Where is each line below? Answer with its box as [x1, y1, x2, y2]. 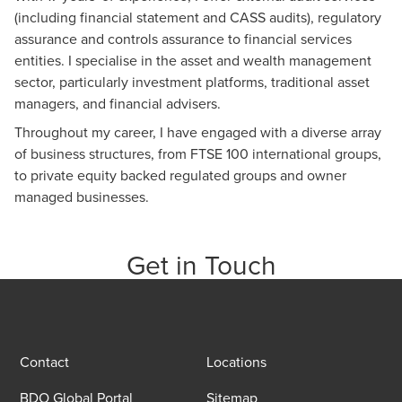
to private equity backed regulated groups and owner [14, 165, 346, 185]
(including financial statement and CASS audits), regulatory [14, 7, 381, 27]
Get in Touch [126, 246, 276, 284]
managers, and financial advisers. [14, 93, 221, 113]
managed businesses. [14, 187, 149, 206]
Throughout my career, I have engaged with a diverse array [14, 122, 381, 142]
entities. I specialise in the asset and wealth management [14, 50, 371, 70]
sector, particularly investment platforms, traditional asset [14, 72, 370, 92]
